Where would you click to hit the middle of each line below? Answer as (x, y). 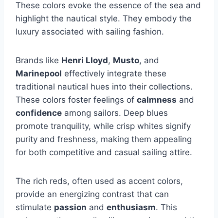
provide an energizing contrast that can (92, 194)
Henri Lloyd (85, 60)
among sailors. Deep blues (115, 113)
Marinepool (39, 73)
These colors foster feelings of (76, 100)
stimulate (35, 207)
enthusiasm (131, 207)
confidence (39, 113)
